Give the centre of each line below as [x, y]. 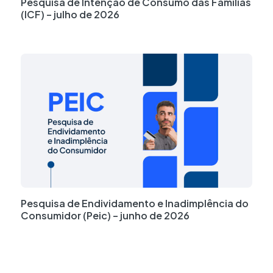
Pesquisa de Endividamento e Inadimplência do [135, 204]
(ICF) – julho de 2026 [70, 15]
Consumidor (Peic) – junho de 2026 [105, 216]
